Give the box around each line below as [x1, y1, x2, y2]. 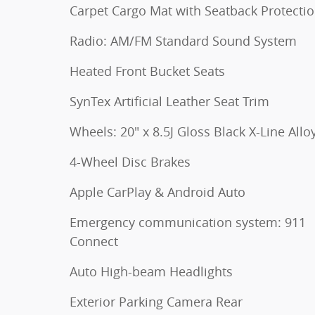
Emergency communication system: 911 [70, 214, 306, 231]
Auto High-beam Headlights [70, 263, 233, 280]
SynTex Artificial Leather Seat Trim [70, 93, 269, 110]
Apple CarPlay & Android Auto [70, 184, 245, 200]
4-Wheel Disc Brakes [70, 153, 191, 170]
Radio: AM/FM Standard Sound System [70, 32, 297, 49]
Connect [70, 233, 118, 250]
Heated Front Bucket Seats [70, 63, 225, 79]
